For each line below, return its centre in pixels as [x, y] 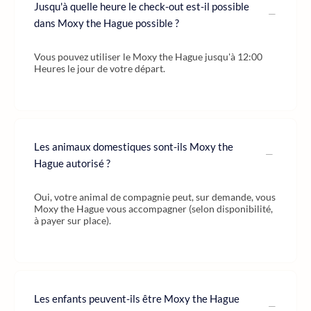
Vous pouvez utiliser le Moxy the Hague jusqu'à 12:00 [148, 57]
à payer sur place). [73, 220]
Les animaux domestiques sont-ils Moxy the [134, 146]
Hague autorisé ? [72, 163]
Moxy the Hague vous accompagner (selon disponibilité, [153, 209]
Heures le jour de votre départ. [100, 68]
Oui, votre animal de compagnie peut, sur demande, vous [155, 197]
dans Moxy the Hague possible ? [107, 23]
